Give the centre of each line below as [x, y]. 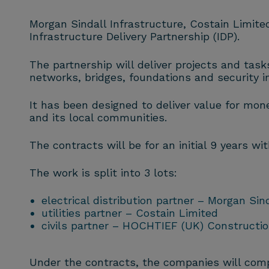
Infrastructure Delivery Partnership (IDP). [134, 37]
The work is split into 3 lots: [103, 173]
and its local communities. [98, 117]
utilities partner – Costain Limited [129, 213]
